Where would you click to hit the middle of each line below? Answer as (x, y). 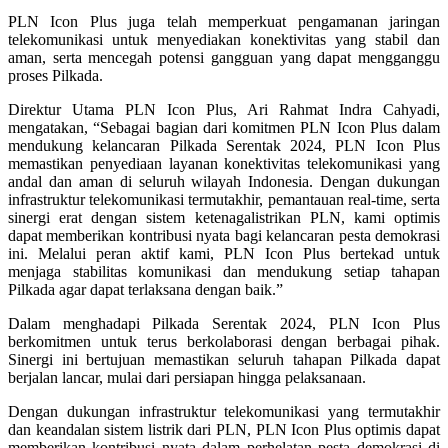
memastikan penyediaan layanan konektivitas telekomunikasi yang (224, 163)
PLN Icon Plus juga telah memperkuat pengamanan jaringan (224, 21)
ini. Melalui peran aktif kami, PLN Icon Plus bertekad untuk (224, 253)
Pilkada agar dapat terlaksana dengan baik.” (145, 289)
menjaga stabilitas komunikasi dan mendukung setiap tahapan (224, 271)
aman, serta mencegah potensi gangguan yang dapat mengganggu (224, 57)
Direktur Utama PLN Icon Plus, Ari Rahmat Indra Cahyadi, (224, 109)
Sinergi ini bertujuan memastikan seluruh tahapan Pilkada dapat (224, 359)
